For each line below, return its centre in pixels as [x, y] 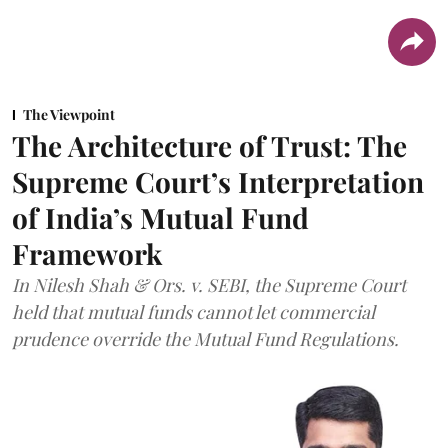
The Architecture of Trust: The [209, 146]
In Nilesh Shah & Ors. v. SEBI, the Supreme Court [209, 285]
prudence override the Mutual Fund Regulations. [205, 339]
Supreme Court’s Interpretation [218, 182]
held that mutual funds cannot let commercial [193, 312]
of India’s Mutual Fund [160, 218]
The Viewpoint [69, 115]
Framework [87, 254]
